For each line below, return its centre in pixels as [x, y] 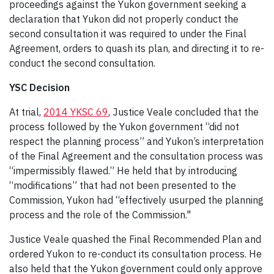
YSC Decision [39, 87]
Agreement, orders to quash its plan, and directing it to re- [137, 48]
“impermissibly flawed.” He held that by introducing [123, 170]
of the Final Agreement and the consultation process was [136, 156]
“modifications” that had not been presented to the [123, 185]
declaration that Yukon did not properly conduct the [124, 19]
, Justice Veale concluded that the [183, 112]
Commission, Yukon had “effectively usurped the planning [136, 200]
